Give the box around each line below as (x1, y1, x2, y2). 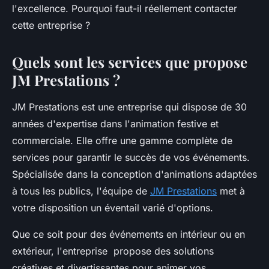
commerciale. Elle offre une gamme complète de (12, 134, 232, 147)
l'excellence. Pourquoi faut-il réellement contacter (12, 2, 237, 14)
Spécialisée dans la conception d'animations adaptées (12, 168, 257, 180)
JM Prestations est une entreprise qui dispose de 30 (12, 100, 247, 113)
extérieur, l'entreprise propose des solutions (12, 244, 214, 257)
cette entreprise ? (12, 19, 90, 31)
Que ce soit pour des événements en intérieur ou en (12, 228, 245, 240)
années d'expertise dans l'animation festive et (12, 117, 219, 130)
